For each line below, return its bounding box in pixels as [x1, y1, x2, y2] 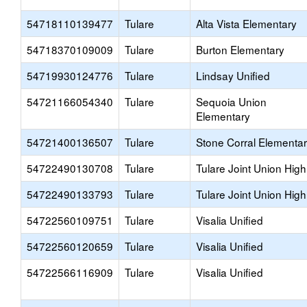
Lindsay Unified [196, 68, 270, 83]
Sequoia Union [196, 94, 267, 109]
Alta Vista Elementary [196, 16, 297, 31]
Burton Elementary [196, 42, 284, 57]
